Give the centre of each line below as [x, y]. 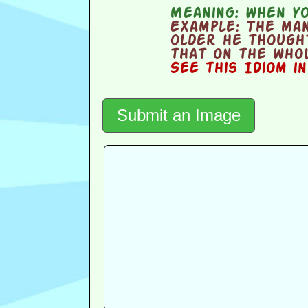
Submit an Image [178, 115]
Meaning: [205, 14]
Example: [205, 28]
